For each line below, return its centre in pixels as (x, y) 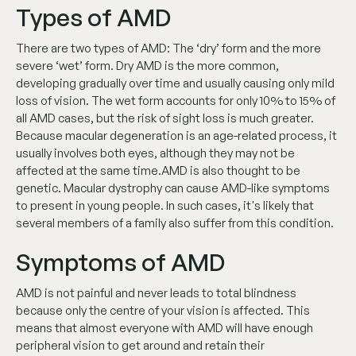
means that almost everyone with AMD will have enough (164, 327)
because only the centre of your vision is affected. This (163, 310)
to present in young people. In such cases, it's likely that (165, 205)
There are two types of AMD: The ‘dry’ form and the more (168, 48)
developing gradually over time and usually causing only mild (175, 83)
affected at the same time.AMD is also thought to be (158, 170)
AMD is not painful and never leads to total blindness (156, 292)
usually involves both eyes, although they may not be (155, 153)
